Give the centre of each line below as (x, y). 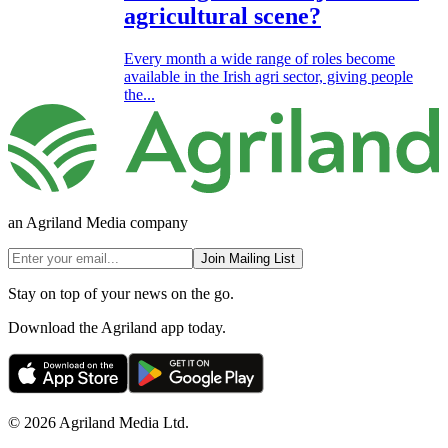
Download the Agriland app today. (117, 328)
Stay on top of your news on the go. (121, 294)
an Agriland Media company (98, 223)
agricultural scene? (222, 15)
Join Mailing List (248, 259)
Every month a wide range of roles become (259, 58)
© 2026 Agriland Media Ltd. (98, 423)
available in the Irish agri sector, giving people (268, 76)
